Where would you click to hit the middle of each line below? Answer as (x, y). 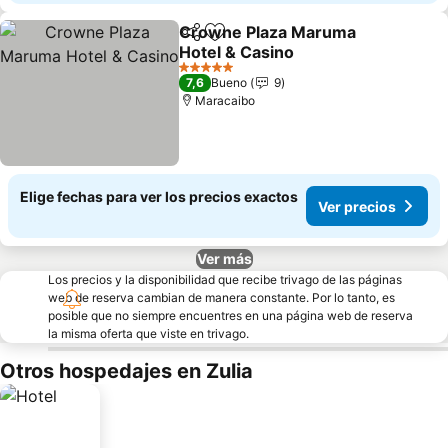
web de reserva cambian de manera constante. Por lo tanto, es (221, 297)
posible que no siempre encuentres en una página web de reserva (230, 315)
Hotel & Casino (237, 52)
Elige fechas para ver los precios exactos (159, 196)
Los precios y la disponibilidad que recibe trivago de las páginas (225, 279)
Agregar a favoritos (287, 42)
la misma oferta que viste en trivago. (148, 333)
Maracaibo (225, 100)
